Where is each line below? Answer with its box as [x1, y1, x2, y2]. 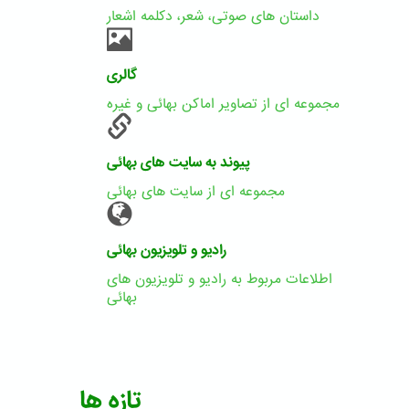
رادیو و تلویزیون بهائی [107, 239, 226, 261]
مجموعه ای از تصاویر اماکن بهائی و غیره [107, 93, 340, 115]
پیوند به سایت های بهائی [107, 152, 250, 173]
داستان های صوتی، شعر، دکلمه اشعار [107, 5, 320, 27]
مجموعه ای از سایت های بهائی [107, 181, 285, 203]
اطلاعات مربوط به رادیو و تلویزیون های [107, 268, 332, 290]
